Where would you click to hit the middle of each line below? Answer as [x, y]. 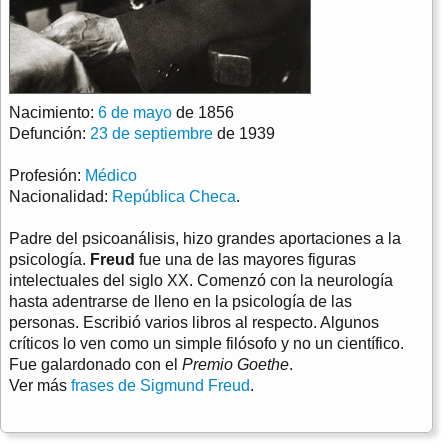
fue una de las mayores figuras [245, 260]
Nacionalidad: [60, 197]
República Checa [174, 197]
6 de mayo [135, 113]
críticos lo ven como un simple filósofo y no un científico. [206, 344]
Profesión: [47, 176]
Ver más [40, 386]
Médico [111, 176]
